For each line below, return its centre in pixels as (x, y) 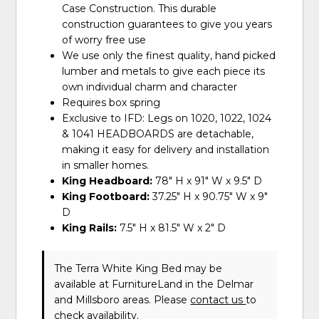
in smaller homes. (106, 166)
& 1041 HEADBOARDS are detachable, (158, 134)
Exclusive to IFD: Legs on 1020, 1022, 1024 (167, 119)
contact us (218, 300)
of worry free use (104, 40)
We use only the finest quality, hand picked (169, 56)
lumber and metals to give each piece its (164, 72)
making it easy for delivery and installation (166, 150)
